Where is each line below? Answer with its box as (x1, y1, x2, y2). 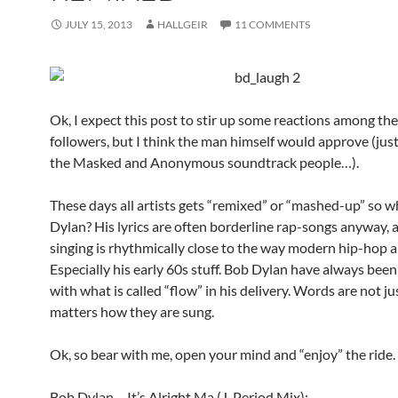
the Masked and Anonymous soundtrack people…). (50, 154, 359, 171)
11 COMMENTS (235, 18, 310, 31)
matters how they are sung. (50, 303, 214, 320)
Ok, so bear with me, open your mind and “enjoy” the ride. (50, 346, 395, 362)
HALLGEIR (157, 18, 208, 31)
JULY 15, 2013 (65, 18, 132, 31)
